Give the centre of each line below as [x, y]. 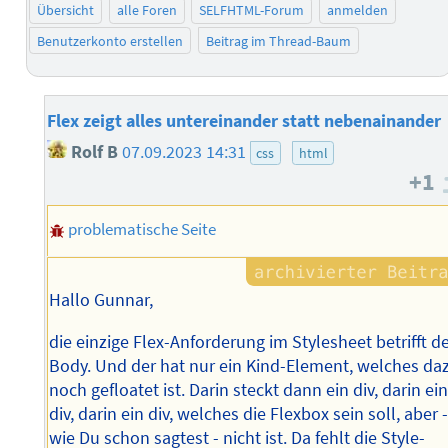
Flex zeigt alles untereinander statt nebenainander [243, 120]
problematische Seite [142, 229]
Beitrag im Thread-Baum [278, 40]
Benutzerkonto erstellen [110, 40]
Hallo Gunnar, [101, 300]
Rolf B [92, 151]
